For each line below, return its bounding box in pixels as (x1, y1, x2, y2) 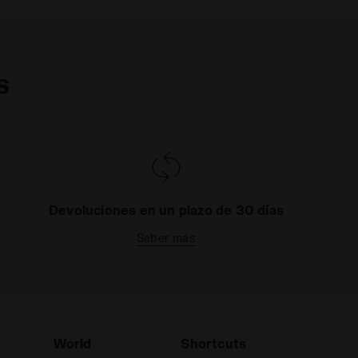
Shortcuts (181, 336, 247, 352)
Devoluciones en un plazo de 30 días (49, 202, 284, 218)
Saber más (137, 231, 196, 245)
